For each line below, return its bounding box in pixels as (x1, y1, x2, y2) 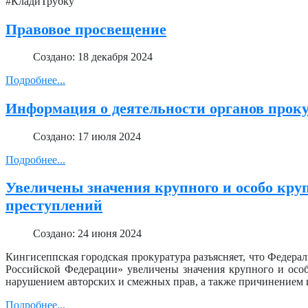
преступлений (5, 197, 102, 214)
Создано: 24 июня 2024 (33, 227, 142, 239)
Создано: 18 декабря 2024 (33, 51, 153, 63)
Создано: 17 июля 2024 (33, 130, 141, 142)
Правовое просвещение (5, 20, 166, 38)
